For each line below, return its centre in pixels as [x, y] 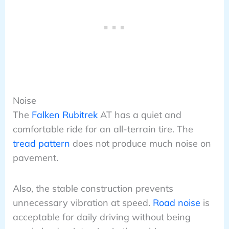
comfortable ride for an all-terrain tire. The [103, 129]
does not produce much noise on [140, 143]
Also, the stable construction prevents [93, 188]
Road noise [176, 202]
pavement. [35, 157]
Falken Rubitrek [64, 114]
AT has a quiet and [139, 114]
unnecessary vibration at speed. [83, 202]
